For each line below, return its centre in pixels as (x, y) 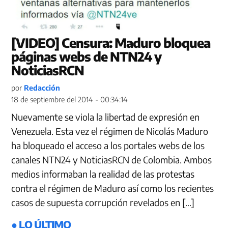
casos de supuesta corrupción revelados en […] (103, 203)
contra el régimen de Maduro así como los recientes (113, 188)
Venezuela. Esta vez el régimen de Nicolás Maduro (110, 131)
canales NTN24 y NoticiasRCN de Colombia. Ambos (112, 160)
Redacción (42, 88)
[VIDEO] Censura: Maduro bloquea (111, 43)
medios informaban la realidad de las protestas (103, 174)
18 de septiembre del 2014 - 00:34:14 (70, 99)
